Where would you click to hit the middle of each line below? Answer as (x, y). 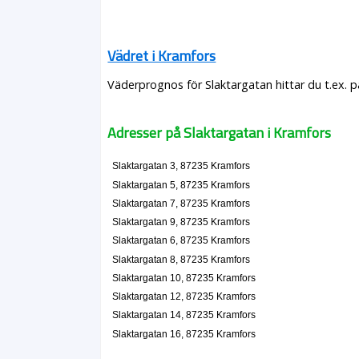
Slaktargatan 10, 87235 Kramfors (184, 278)
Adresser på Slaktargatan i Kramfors (220, 133)
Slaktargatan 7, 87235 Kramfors (181, 203)
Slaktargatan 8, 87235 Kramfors (181, 259)
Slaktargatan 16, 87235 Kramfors (184, 334)
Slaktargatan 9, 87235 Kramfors (181, 222)
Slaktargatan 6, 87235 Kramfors (181, 241)
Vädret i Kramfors (162, 56)
